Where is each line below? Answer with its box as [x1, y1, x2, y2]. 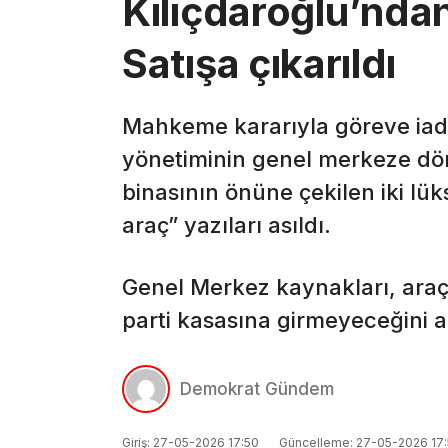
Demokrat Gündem [180, 379, 334, 400]
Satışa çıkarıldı [122, 39, 397, 89]
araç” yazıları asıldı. [122, 212, 331, 239]
